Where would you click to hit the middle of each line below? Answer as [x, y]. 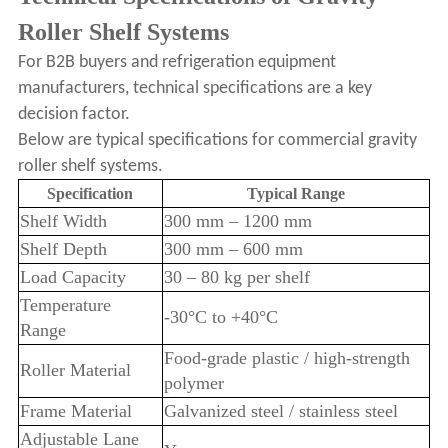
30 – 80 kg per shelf [236, 277]
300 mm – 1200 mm [237, 221]
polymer [193, 383]
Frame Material [75, 411]
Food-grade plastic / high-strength [286, 358]
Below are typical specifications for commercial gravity [217, 141]
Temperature [65, 305]
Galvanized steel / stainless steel [280, 411]
